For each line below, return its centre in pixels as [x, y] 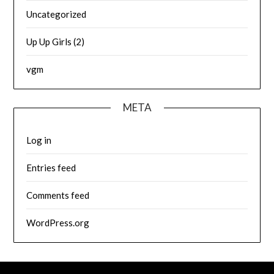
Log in [39, 140]
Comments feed [58, 195]
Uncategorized [57, 14]
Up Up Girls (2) [56, 41]
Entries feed [51, 167]
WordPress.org [58, 222]
